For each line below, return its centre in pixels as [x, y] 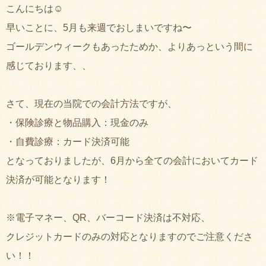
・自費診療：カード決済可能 [68, 142]
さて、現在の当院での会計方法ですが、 [91, 104]
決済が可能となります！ [58, 180]
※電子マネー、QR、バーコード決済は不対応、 [108, 218]
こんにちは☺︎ [34, 9]
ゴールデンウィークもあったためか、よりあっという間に [129, 47]
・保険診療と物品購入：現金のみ [77, 123]
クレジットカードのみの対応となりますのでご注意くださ [129, 237]
